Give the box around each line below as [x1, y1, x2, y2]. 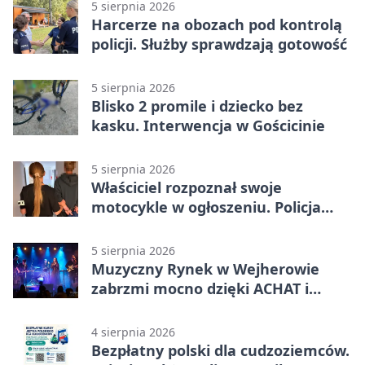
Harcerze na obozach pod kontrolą [91, 14, 342, 34]
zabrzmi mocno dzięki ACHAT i [91, 278, 309, 298]
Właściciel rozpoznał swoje [91, 177, 282, 197]
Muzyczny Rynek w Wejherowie [91, 258, 319, 279]
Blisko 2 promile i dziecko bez [91, 95, 303, 116]
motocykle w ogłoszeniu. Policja [91, 196, 321, 217]
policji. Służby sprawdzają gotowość [91, 33, 347, 54]
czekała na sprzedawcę [91, 216, 258, 236]
